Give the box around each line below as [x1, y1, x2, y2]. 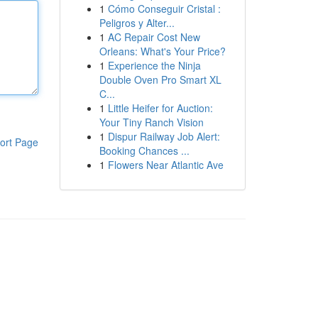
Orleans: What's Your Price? [99, 44, 226, 58]
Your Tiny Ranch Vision [99, 115, 204, 129]
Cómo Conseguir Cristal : [107, 1, 221, 16]
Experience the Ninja [107, 58, 201, 72]
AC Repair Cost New [107, 30, 200, 44]
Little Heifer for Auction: [107, 101, 213, 115]
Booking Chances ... [99, 143, 190, 158]
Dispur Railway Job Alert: [107, 129, 220, 143]
